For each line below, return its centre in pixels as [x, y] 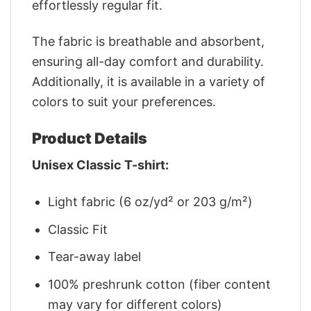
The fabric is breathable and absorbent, [148, 42]
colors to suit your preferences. [124, 102]
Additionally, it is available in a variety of [149, 82]
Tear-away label [95, 257]
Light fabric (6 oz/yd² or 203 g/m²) [151, 201]
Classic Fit [78, 229]
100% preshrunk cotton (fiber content [160, 285]
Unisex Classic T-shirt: [100, 165]
